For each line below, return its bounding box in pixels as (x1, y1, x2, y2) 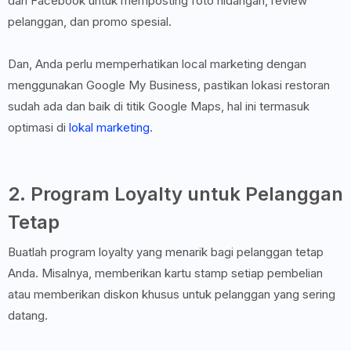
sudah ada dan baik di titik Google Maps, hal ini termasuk (8, 99, 309, 114)
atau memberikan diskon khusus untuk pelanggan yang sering (8, 287, 335, 302)
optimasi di (8, 120, 69, 136)
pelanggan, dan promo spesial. (8, 14, 175, 30)
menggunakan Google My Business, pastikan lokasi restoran (8, 78, 330, 93)
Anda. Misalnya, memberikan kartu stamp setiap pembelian (8, 266, 323, 281)
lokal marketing (69, 120, 150, 136)
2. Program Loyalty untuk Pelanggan (8, 183, 343, 206)
